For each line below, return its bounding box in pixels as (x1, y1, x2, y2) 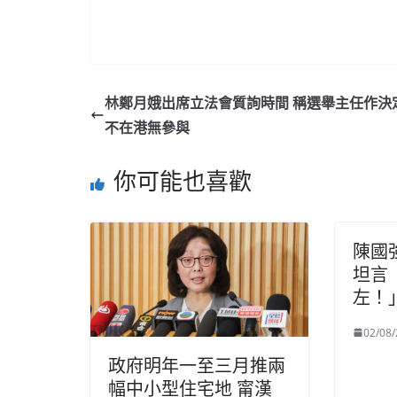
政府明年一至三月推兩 (108, 354, 285, 378)
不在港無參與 (105, 117, 190, 137)
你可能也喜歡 (113, 164, 252, 197)
